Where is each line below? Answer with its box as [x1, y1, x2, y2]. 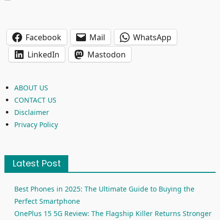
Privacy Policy [14, 120, 58, 130]
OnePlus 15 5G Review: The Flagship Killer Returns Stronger [14, 209, 212, 219]
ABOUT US [14, 83, 48, 93]
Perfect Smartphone [14, 196, 80, 206]
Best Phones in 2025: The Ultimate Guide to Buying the [14, 184, 194, 194]
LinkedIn [27, 49, 59, 60]
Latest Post [12, 157, 61, 170]
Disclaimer [14, 108, 49, 117]
